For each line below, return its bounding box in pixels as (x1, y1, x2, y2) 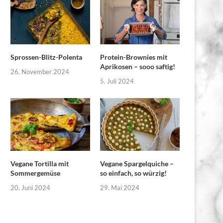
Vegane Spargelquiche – (100, 159, 174, 168)
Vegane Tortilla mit (10, 159, 69, 168)
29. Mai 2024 (100, 184, 140, 192)
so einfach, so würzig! (100, 169, 167, 178)
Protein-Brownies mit (100, 52, 168, 61)
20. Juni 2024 (10, 184, 50, 192)
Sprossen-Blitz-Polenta (10, 52, 82, 61)
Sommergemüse (10, 169, 60, 178)
